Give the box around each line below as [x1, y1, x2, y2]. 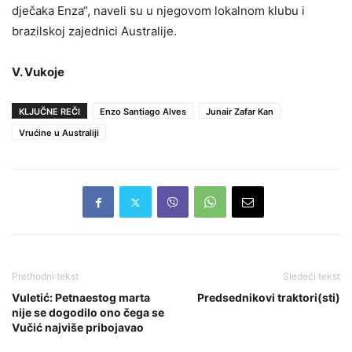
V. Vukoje [12, 64, 64, 80]
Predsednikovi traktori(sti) [197, 291, 340, 305]
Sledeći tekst [283, 270, 340, 283]
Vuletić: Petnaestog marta [12, 291, 150, 305]
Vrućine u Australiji [19, 127, 99, 139]
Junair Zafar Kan [206, 106, 273, 118]
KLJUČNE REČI [19, 106, 80, 118]
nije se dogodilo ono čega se [12, 306, 164, 320]
